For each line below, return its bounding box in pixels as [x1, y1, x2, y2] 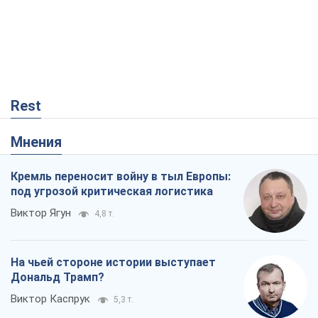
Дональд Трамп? [11, 270, 104, 284]
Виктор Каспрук [11, 292, 90, 305]
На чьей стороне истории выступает [11, 255, 216, 269]
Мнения [23, 133, 62, 150]
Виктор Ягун [11, 206, 71, 219]
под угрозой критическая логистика [11, 184, 213, 198]
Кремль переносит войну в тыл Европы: [11, 169, 231, 183]
